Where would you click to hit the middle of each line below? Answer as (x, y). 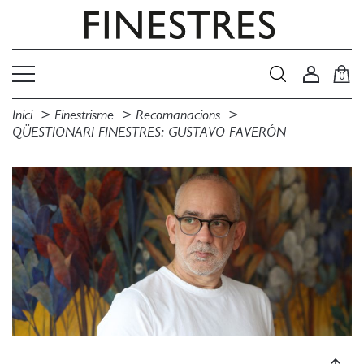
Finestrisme (84, 115)
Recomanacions (178, 115)
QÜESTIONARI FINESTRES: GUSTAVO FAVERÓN (149, 132)
